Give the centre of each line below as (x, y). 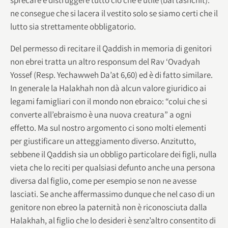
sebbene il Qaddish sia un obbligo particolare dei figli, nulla (113, 154)
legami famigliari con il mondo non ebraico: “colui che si (109, 101)
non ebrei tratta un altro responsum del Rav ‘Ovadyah (105, 61)
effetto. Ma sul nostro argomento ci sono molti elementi (108, 127)
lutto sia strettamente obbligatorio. (75, 26)
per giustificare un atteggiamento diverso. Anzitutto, (103, 141)
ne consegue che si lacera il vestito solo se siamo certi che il (114, 13)
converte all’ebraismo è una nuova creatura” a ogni (101, 114)
